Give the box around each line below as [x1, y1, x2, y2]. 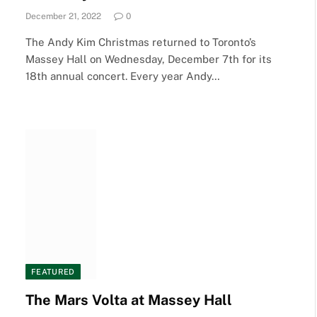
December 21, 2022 [25, 11, 101, 21]
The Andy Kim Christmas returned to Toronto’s [25, 36, 256, 48]
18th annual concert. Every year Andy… [25, 70, 220, 82]
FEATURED [31, 267, 75, 276]
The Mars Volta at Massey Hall [25, 291, 232, 309]
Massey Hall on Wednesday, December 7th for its [25, 53, 272, 65]
